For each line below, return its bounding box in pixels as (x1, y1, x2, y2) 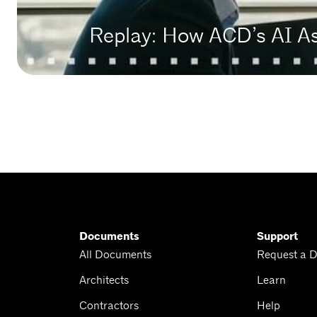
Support (256, 229, 298, 244)
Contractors (79, 299, 139, 313)
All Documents (79, 248, 151, 262)
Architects (79, 273, 129, 287)
